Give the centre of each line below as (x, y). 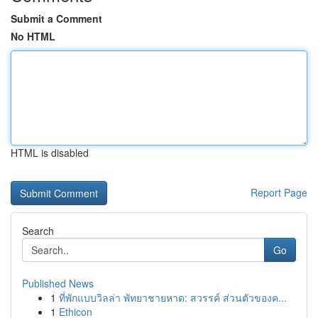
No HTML (33, 36)
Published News (58, 283)
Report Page (279, 192)
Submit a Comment (56, 18)
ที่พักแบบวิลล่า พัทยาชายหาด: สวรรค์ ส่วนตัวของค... (173, 297)
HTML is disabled (50, 153)
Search (38, 231)
